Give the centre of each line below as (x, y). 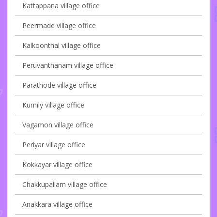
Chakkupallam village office (65, 185)
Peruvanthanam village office (68, 65)
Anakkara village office (57, 204)
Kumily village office (53, 105)
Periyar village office (54, 145)
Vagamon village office (58, 125)
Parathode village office (59, 85)
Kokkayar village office (57, 165)
